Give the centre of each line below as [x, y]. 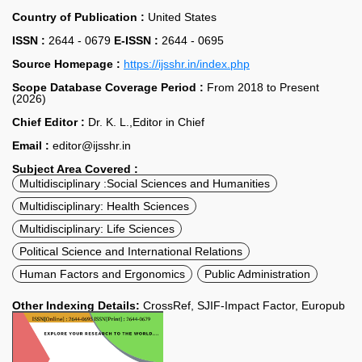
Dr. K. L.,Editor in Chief [146, 122]
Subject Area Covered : [75, 169]
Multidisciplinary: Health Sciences [104, 206]
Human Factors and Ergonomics [102, 274]
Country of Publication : [80, 17]
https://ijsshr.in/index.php [187, 64]
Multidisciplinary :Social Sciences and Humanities [145, 183]
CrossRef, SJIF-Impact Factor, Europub [244, 305]
